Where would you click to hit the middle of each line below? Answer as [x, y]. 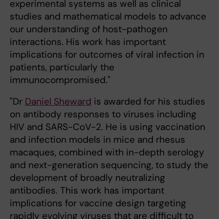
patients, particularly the [62, 67]
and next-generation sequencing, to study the [109, 165]
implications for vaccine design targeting [98, 203]
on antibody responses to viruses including [103, 114]
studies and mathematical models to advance [108, 17]
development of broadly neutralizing [88, 178]
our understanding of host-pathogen [89, 29]
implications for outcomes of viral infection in [107, 55]
